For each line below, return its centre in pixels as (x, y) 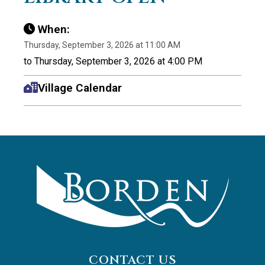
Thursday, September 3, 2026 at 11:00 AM (102, 45)
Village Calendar (80, 88)
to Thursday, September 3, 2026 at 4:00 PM (113, 61)
